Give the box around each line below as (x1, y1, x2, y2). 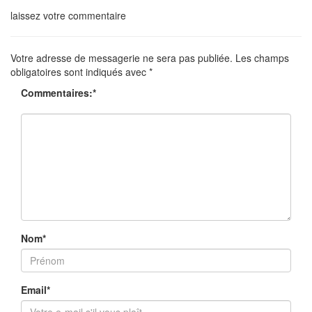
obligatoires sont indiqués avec (10, 64, 149, 79)
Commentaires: (21, 85, 93, 100)
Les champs (233, 50, 289, 65)
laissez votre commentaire (10, 8, 126, 22)
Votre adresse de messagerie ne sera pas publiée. (10, 50, 233, 65)
